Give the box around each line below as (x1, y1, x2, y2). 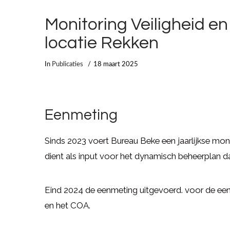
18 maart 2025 (93, 61, 139, 68)
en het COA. (45, 200, 90, 210)
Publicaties (52, 61, 83, 68)
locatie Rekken (45, 33, 159, 52)
